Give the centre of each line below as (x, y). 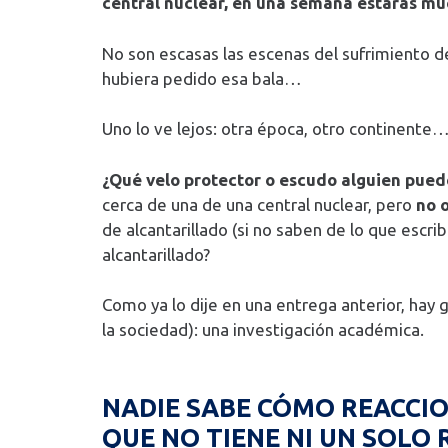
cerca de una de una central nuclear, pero (259, 204)
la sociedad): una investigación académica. (263, 330)
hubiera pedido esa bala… (202, 78)
